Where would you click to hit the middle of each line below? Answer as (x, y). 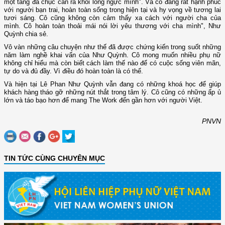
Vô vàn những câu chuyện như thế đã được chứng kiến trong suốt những (113, 47)
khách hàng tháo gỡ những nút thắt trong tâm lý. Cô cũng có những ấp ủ (113, 92)
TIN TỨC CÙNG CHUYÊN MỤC (54, 158)
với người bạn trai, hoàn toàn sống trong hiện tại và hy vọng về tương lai (113, 10)
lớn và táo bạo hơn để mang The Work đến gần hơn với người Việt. (103, 100)
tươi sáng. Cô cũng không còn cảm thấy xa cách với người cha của (113, 18)
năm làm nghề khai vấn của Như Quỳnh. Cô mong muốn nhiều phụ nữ (113, 55)
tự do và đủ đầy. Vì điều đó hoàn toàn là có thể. (74, 71)
